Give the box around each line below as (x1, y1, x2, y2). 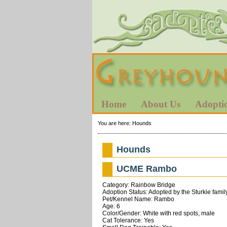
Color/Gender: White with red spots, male (102, 209, 215, 217)
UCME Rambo (117, 163, 177, 174)
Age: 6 (102, 202, 120, 210)
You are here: (97, 120, 132, 126)
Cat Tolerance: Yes (102, 216, 154, 224)
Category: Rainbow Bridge (102, 181, 175, 188)
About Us (141, 99, 180, 109)
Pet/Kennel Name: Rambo (102, 195, 174, 203)
